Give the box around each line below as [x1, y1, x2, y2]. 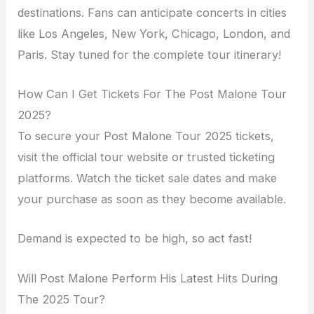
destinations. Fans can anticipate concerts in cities [18, 5, 287, 20]
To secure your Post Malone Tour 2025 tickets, [18, 129, 275, 144]
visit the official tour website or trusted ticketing [18, 150, 275, 165]
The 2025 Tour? [18, 292, 106, 306]
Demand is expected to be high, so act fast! [18, 231, 252, 246]
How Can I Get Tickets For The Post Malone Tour [18, 87, 287, 102]
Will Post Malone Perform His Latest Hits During [18, 271, 278, 285]
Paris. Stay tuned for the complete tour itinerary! [18, 47, 282, 62]
